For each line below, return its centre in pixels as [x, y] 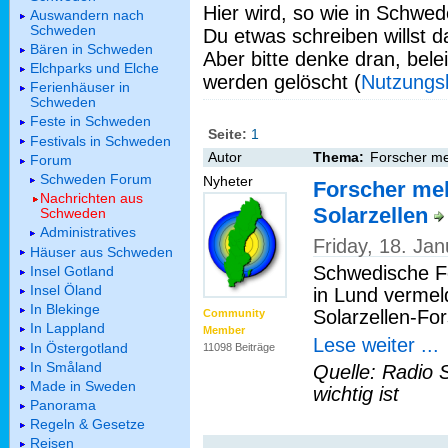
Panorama [63, 405]
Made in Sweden [83, 385]
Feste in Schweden [90, 121]
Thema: [338, 157]
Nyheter [228, 181]
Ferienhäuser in [80, 87]
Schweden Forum [96, 179]
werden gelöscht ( [282, 81]
